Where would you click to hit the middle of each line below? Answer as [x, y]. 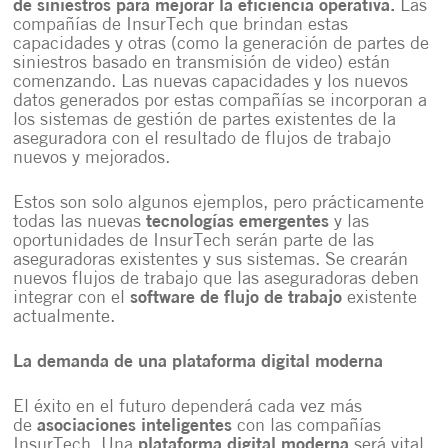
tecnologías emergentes [238, 222]
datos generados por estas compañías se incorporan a [220, 101]
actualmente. [64, 317]
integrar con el [72, 298]
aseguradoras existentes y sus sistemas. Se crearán [211, 260]
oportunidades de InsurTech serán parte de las [194, 241]
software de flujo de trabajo [236, 298]
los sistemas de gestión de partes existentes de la [205, 120]
